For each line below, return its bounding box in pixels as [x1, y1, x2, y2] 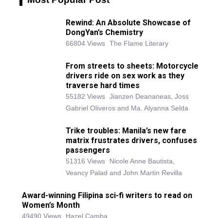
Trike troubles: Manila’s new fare [66, 126, 186, 136]
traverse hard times [66, 81, 140, 91]
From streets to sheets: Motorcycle [66, 61, 199, 71]
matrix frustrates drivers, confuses [66, 136, 197, 145]
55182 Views [66, 92, 105, 101]
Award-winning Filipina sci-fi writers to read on [22, 191, 192, 200]
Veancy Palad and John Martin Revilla [66, 169, 182, 177]
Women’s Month [22, 200, 80, 210]
